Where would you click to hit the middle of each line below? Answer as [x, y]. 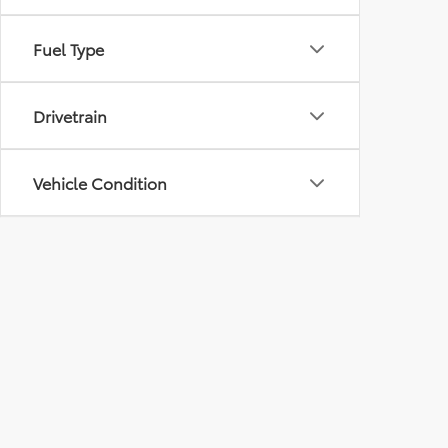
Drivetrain [70, 116]
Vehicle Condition [100, 183]
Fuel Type [68, 49]
